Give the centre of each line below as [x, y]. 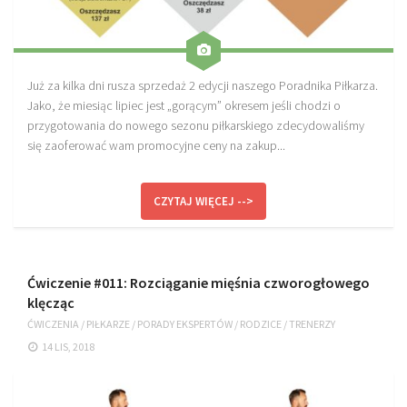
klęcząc [51, 302]
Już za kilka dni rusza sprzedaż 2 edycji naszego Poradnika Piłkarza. [203, 85]
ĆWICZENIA [53, 323]
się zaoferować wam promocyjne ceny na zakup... [156, 145]
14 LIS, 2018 [68, 346]
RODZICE [261, 323]
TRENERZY [312, 323]
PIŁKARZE [108, 323]
